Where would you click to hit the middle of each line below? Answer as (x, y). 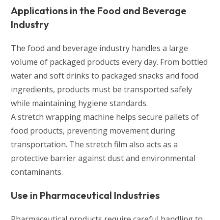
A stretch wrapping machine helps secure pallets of (105, 117)
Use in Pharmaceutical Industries (85, 195)
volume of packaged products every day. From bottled (110, 62)
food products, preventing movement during (93, 130)
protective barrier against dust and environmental (103, 158)
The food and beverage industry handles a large (100, 48)
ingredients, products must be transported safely (102, 89)
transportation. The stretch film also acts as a (95, 144)
